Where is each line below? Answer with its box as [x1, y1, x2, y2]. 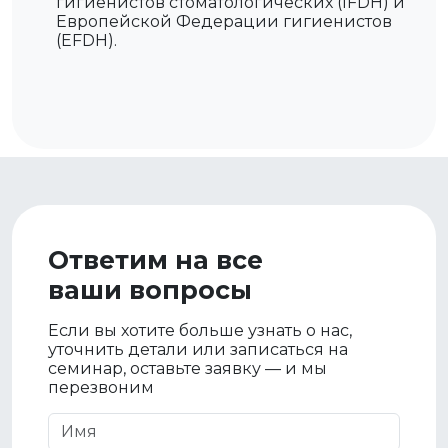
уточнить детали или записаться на [48, 340, 348, 359]
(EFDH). [56, 31, 117, 50]
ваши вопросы [48, 275, 252, 305]
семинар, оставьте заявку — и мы [48, 359, 327, 378]
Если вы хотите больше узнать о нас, [48, 321, 352, 340]
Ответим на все [48, 245, 263, 275]
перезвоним [48, 378, 154, 397]
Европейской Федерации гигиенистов [56, 12, 392, 31]
